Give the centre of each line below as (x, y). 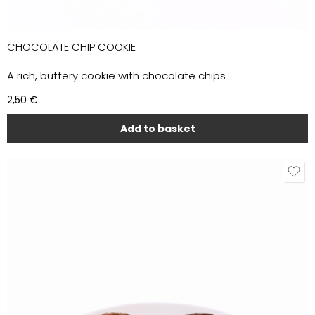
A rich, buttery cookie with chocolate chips (116, 76)
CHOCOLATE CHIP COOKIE (71, 47)
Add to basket (157, 128)
